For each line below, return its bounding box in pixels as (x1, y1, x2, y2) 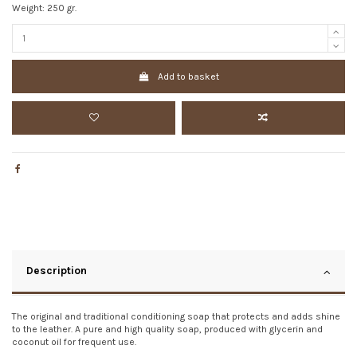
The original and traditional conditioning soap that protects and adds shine (12, 310, 340, 322)
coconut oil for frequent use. (12, 335, 136, 347)
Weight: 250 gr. (12, 2, 76, 14)
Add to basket (157, 71, 219, 83)
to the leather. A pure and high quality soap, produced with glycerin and (12, 323, 323, 335)
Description (26, 264, 87, 277)
